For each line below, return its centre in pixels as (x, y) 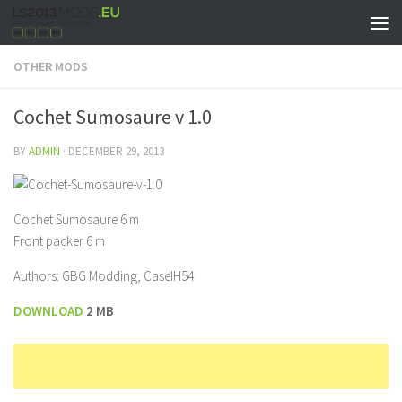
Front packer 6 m (59, 241)
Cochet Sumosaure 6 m (76, 219)
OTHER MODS (51, 66)
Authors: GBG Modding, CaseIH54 (104, 276)
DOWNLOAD (50, 311)
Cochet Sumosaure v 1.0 (113, 117)
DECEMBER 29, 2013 (116, 151)
